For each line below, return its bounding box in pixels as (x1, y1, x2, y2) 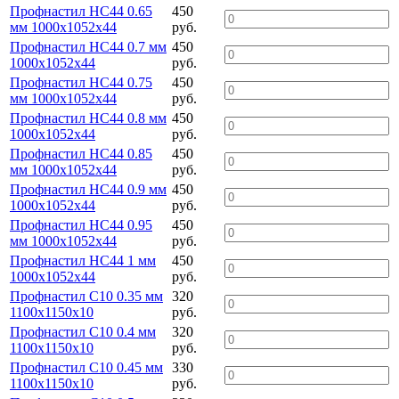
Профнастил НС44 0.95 (10, 216, 152, 232)
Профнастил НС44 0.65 (10, 3, 152, 19)
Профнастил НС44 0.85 (10, 145, 152, 161)
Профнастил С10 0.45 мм (10, 359, 163, 375)
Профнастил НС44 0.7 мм (10, 38, 167, 54)
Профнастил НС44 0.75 (10, 74, 152, 90)
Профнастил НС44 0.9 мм (10, 181, 167, 197)
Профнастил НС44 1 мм (10, 252, 156, 268)
